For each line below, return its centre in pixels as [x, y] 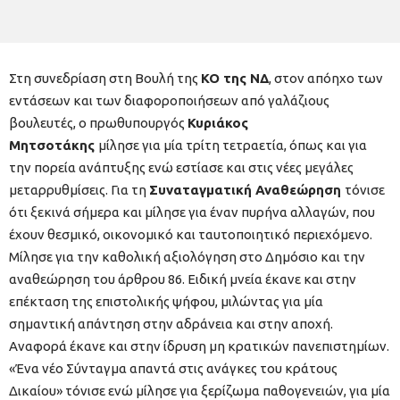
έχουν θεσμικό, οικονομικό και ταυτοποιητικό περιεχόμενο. [191, 234]
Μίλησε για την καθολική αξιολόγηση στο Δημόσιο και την [187, 256]
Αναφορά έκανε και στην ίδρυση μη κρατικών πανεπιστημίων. [199, 346]
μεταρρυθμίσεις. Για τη [79, 189]
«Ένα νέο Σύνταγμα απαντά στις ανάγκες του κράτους [173, 368]
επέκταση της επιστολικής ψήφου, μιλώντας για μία [166, 301]
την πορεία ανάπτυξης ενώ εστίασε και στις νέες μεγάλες [181, 167]
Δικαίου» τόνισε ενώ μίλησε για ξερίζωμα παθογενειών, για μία [200, 390]
